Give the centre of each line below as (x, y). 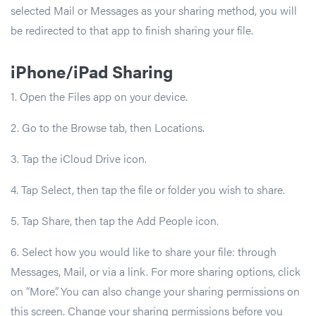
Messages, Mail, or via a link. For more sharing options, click (156, 271)
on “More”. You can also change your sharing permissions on (155, 291)
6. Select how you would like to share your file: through (144, 251)
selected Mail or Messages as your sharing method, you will (154, 10)
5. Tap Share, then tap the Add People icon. (115, 220)
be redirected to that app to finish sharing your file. (132, 30)
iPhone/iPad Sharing (92, 71)
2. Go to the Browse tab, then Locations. (108, 127)
